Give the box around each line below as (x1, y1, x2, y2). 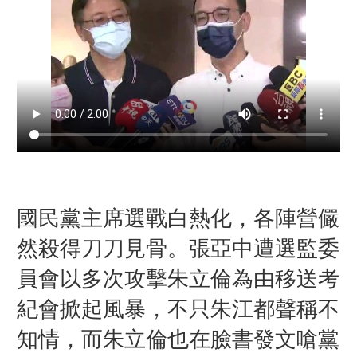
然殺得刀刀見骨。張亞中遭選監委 (16, 236, 339, 261)
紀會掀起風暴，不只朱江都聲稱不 (16, 296, 339, 321)
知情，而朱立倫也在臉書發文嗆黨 (16, 327, 339, 351)
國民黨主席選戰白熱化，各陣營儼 (16, 206, 339, 230)
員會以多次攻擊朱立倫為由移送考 (16, 266, 339, 291)
